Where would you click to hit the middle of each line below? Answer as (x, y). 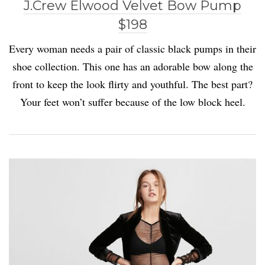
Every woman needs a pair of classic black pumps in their (132, 49)
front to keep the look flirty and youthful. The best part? (132, 84)
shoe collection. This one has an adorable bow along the (132, 67)
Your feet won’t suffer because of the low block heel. (132, 102)
